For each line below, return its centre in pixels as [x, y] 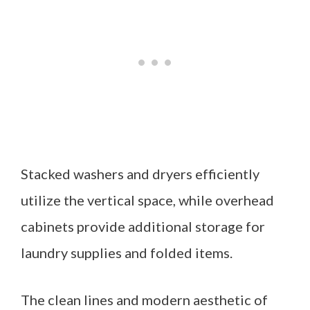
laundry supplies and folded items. [127, 253]
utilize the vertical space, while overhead [147, 200]
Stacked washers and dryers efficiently [140, 174]
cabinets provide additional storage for [143, 226]
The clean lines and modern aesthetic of [144, 300]
